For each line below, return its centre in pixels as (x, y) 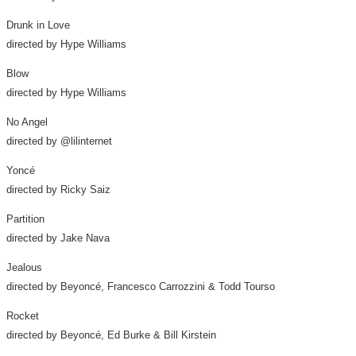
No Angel (27, 122)
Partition (25, 219)
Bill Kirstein (190, 335)
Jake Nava (85, 238)
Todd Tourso (247, 286)
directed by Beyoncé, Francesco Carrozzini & (112, 286)
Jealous (24, 267)
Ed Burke (129, 335)
